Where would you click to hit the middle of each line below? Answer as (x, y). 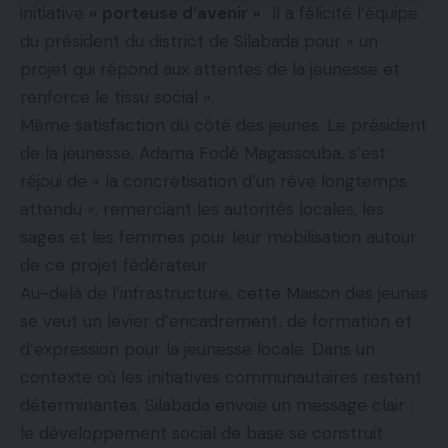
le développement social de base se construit (201, 433)
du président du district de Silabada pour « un (199, 41)
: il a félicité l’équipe (341, 13)
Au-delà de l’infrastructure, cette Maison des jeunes (224, 293)
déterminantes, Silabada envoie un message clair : (216, 405)
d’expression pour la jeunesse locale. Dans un (197, 349)
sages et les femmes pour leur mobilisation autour (218, 237)
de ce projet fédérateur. (115, 265)
